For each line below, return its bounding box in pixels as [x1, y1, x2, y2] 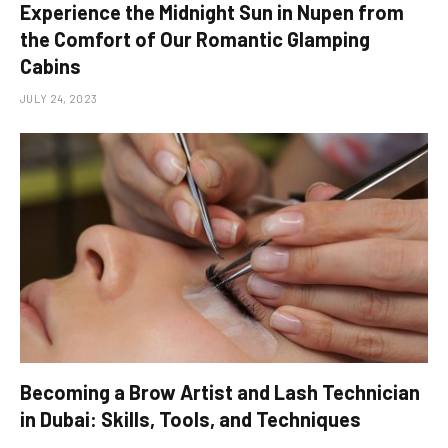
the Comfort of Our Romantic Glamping [20, 27, 370, 52]
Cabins [20, 54, 81, 79]
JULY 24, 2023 [20, 92, 98, 106]
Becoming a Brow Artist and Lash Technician [20, 379, 420, 404]
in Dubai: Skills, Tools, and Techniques [20, 406, 361, 431]
